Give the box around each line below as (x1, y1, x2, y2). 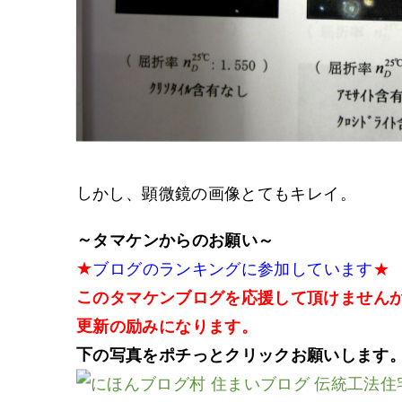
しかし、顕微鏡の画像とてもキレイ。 (76, 184, 357, 204)
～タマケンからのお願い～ (76, 231, 275, 250)
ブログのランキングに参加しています (92, 259, 374, 279)
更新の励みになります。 (76, 317, 258, 336)
